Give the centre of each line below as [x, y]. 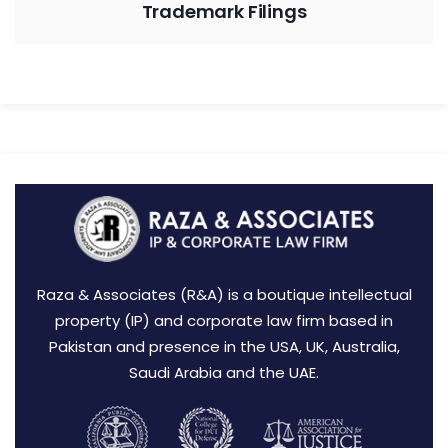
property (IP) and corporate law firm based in [224, 320]
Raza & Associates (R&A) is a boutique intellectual [224, 294]
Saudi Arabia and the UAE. [224, 372]
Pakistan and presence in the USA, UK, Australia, [224, 346]
